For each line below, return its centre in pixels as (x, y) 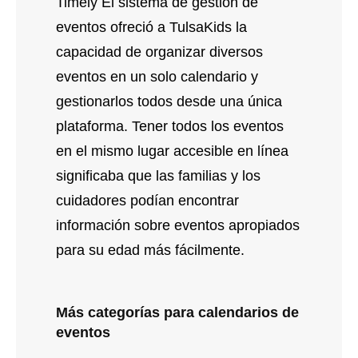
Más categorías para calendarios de (177, 312)
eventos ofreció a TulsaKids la (151, 27)
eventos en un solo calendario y (157, 76)
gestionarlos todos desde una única (169, 101)
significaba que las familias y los (158, 175)
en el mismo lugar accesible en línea (172, 151)
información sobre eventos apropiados (178, 225)
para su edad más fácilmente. (150, 250)
